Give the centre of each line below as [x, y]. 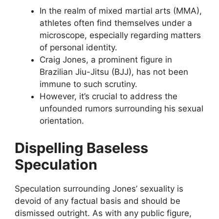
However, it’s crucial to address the [109, 97]
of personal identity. [78, 48]
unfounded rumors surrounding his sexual [121, 109]
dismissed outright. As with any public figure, [103, 213]
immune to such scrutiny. [88, 84]
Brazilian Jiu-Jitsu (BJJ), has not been [114, 72]
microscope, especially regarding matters [120, 35]
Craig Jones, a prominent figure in [106, 60]
